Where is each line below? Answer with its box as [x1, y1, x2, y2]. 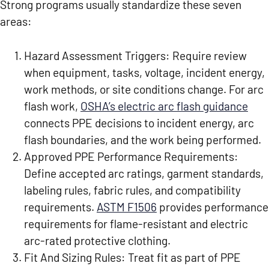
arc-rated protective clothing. [24, 233, 171, 247]
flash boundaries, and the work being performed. [24, 132, 261, 147]
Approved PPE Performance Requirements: [24, 149, 238, 163]
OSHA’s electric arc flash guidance [80, 98, 248, 113]
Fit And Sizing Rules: [24, 250, 128, 264]
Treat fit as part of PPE [128, 250, 241, 264]
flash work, [24, 98, 80, 113]
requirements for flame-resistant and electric [24, 216, 248, 231]
